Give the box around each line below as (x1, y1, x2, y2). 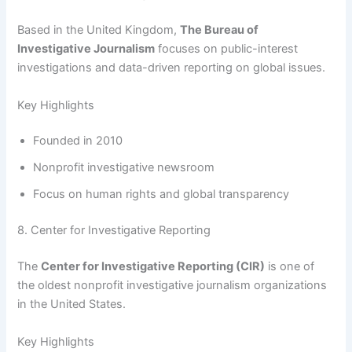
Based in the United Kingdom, (17, 23, 181, 38)
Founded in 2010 (33, 134, 123, 148)
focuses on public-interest (155, 42, 299, 57)
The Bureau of (180, 23, 259, 38)
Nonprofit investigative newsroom (33, 160, 215, 175)
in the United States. (17, 297, 126, 312)
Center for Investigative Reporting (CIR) (41, 259, 266, 274)
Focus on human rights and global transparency (33, 187, 290, 202)
